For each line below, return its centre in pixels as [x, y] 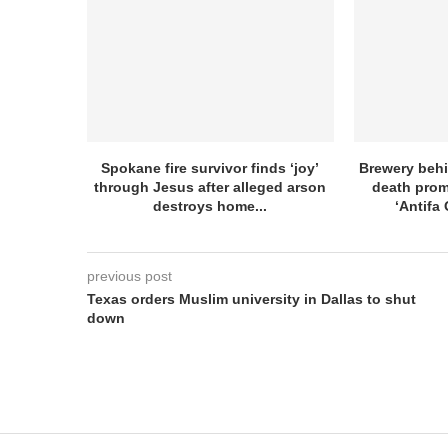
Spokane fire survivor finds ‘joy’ [210, 167]
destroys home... [210, 205]
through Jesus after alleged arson [210, 186]
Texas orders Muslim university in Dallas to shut [251, 298]
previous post [129, 275]
